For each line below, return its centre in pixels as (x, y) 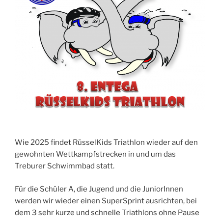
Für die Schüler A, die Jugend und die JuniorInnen (99, 189)
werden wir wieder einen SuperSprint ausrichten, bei (106, 201)
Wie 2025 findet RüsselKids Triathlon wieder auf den (106, 143)
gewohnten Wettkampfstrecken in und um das (95, 154)
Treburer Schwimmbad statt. (65, 166)
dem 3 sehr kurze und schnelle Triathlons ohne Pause (107, 212)
